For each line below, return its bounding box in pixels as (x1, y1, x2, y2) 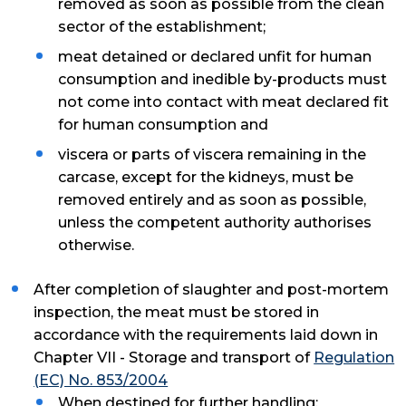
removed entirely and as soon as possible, (58, 191, 367, 209)
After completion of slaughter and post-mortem (34, 281, 390, 299)
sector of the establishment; (58, 18, 266, 36)
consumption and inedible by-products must (58, 71, 388, 89)
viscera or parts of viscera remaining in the (58, 146, 367, 164)
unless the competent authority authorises (58, 214, 372, 232)
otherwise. (58, 237, 135, 255)
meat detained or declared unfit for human (58, 48, 372, 66)
